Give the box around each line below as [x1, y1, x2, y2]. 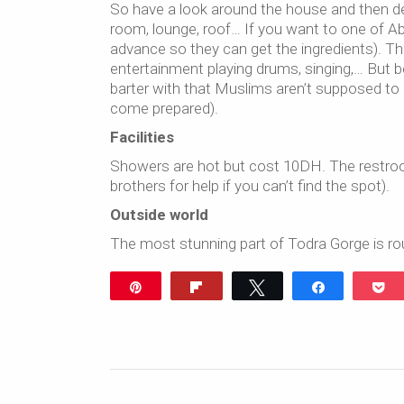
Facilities [110, 128, 174, 146]
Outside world [110, 206, 208, 224]
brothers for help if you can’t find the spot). [110, 177, 390, 195]
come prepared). [110, 99, 218, 117]
